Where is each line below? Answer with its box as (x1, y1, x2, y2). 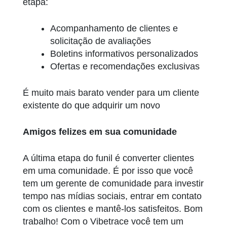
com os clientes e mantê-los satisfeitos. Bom (23, 203, 203, 214)
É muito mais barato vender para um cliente (23, 87, 199, 98)
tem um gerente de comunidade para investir (23, 178, 204, 188)
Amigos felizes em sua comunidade (23, 126, 177, 137)
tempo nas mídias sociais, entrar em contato (23, 191, 202, 201)
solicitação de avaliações (50, 35, 151, 46)
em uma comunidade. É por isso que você (23, 165, 193, 176)
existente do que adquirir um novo (23, 100, 160, 110)
